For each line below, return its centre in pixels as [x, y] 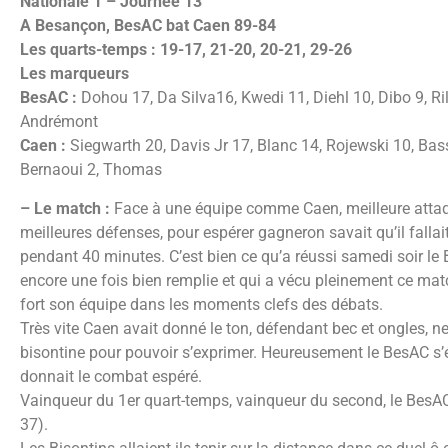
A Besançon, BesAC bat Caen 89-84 [148, 26]
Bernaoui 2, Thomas [91, 170]
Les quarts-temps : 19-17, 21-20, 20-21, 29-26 [186, 50]
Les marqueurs [74, 74]
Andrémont [59, 122]
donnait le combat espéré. [111, 376]
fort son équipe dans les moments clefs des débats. [201, 304]
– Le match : [65, 208]
